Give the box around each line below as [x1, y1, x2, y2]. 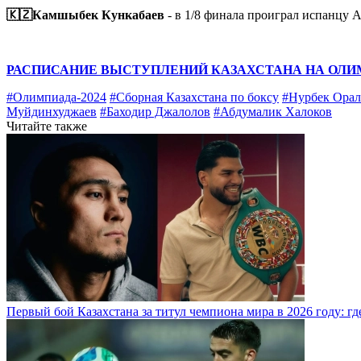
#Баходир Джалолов [100, 104, 210, 118]
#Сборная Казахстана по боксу [110, 89, 279, 104]
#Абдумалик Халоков [214, 104, 332, 118]
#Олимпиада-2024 [6, 89, 106, 104]
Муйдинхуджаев [6, 104, 97, 118]
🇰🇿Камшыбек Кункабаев [6, 7, 164, 22]
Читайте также [6, 118, 87, 133]
